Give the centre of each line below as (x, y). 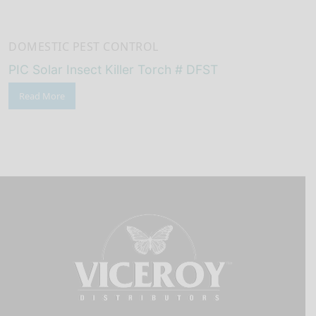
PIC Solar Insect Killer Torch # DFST (113, 69)
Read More (42, 96)
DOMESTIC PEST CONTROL (84, 46)
